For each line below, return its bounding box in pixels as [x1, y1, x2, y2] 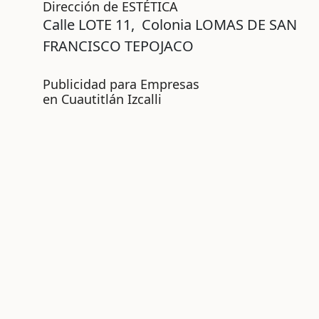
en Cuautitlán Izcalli [43, 90, 162, 108]
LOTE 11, [78, 15, 142, 35]
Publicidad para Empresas [43, 75, 199, 93]
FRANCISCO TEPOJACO [43, 36, 194, 56]
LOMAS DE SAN [195, 15, 297, 35]
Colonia [142, 15, 195, 35]
